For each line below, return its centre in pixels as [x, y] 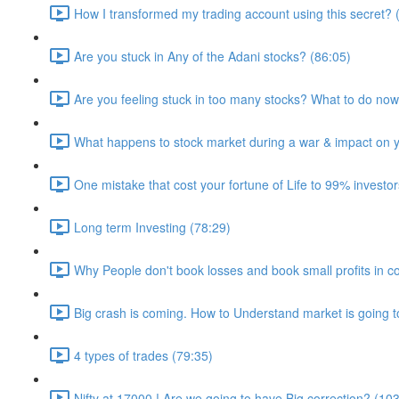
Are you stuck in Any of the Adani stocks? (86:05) [212, 56]
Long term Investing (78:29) [152, 227]
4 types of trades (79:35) [143, 355]
